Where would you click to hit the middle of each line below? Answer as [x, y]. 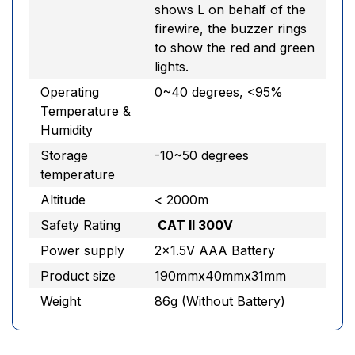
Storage [64, 155]
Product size [78, 276]
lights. [172, 67]
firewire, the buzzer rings [231, 29]
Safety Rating [80, 225]
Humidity [67, 130]
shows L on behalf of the [230, 10]
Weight [61, 301]
